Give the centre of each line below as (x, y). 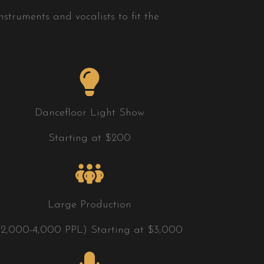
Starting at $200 (90, 138)
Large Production (90, 204)
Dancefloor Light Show (90, 113)
